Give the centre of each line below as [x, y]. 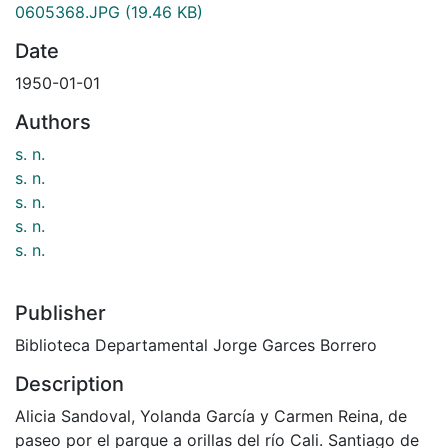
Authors [53, 121]
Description [69, 383]
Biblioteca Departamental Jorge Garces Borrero [196, 344]
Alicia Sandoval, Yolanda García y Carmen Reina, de [211, 415]
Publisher [60, 312]
